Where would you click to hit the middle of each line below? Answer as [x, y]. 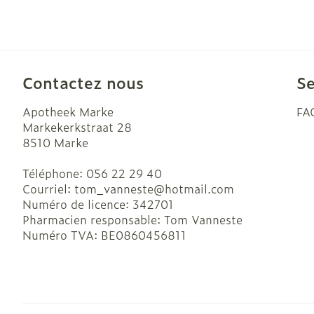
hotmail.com [199, 189]
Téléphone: [54, 173]
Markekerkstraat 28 [77, 127]
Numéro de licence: [77, 204]
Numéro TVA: [62, 235]
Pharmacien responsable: [93, 219]
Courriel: [48, 189]
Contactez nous [83, 82]
